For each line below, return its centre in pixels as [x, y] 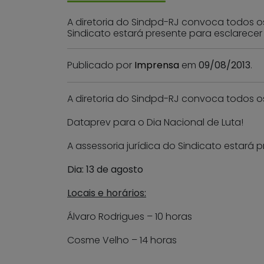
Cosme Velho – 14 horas [122, 240]
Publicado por [101, 65]
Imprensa [157, 65]
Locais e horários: [107, 193]
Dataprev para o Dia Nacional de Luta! [155, 122]
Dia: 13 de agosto [105, 169]
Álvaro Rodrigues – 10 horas [130, 217]
